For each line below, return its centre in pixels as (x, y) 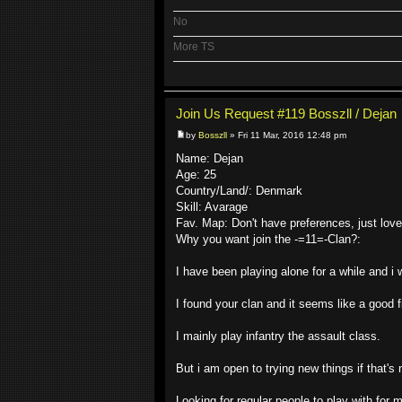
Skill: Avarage (212, 207)
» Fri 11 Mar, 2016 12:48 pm (287, 135)
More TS (194, 47)
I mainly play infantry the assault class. (278, 336)
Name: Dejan (210, 159)
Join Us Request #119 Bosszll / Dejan (286, 114)
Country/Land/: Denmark (239, 191)
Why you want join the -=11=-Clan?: (268, 240)
